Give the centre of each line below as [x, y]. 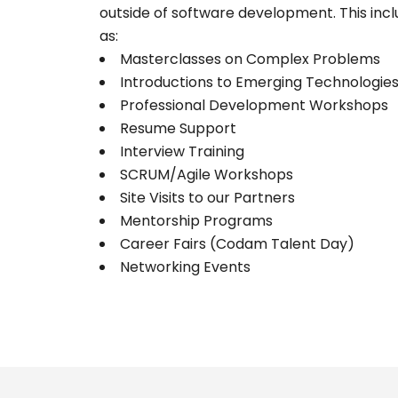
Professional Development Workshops [254, 106]
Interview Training [182, 152]
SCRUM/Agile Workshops [207, 175]
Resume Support [178, 129]
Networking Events [185, 267]
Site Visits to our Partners [207, 198]
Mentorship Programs [196, 221]
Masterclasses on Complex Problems [250, 60]
